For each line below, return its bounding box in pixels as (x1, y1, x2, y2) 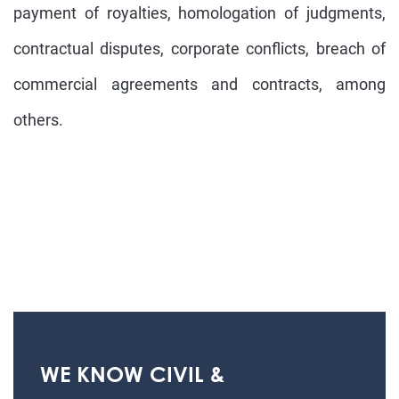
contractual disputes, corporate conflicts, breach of (13, 39, 386, 58)
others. (13, 110, 63, 129)
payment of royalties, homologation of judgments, (13, 4, 386, 22)
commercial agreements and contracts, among (13, 75, 386, 94)
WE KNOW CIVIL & (40, 361, 224, 387)
